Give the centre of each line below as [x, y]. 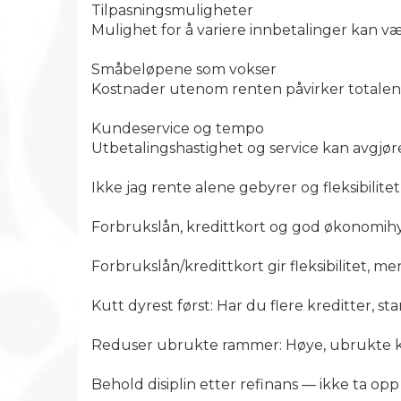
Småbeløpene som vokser [184, 69]
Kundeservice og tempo [178, 128]
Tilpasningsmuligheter [172, 10]
